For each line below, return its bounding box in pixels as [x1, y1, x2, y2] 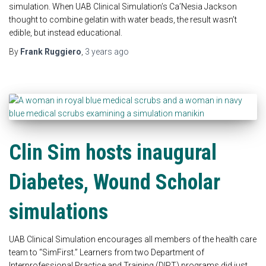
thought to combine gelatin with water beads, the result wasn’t [9, 14, 237, 24]
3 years [85, 46, 112, 56]
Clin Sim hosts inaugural [9, 140, 217, 165]
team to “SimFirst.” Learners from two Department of [9, 247, 204, 257]
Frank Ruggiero [20, 46, 81, 56]
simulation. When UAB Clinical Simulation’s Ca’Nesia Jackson [9, 1, 237, 11]
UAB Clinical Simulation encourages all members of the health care [9, 234, 256, 244]
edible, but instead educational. [9, 27, 122, 37]
